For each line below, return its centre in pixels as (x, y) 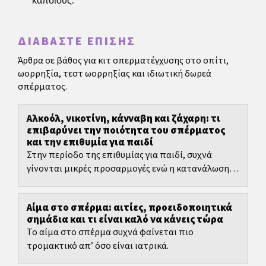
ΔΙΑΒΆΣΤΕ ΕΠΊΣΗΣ (77, 42)
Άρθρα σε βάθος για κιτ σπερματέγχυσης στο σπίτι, (123, 61)
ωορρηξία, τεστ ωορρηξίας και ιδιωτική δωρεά (115, 74)
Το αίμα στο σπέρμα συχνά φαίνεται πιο (110, 232)
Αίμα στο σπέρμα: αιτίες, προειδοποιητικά (129, 208)
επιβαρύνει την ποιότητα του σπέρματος (126, 131)
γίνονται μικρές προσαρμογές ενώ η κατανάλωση (128, 169)
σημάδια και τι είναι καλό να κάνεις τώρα (125, 220)
